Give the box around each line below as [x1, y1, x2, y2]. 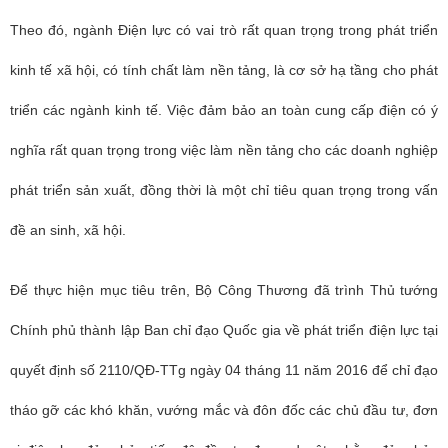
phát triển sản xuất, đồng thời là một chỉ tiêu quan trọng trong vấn [10, 182, 438, 198]
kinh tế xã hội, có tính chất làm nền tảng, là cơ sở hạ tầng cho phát [10, 62, 438, 78]
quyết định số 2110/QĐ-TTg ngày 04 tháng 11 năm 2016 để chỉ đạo [10, 362, 438, 378]
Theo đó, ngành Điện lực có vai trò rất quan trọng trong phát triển [10, 22, 438, 38]
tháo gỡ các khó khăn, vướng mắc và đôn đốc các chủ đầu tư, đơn [10, 402, 438, 418]
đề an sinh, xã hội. [10, 222, 126, 238]
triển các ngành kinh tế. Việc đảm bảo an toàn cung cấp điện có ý [10, 102, 438, 118]
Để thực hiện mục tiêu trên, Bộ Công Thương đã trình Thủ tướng [10, 282, 438, 298]
